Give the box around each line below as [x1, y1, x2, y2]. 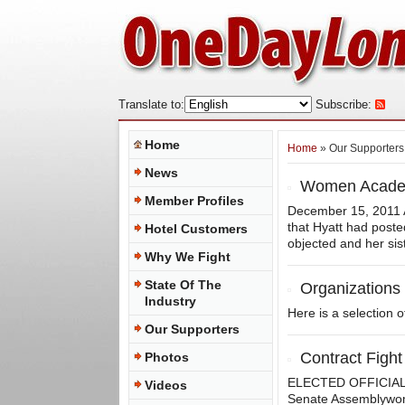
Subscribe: [312, 99, 372, 111]
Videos [145, 378, 187, 392]
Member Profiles [145, 193, 244, 208]
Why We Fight [145, 250, 231, 264]
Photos [145, 350, 189, 364]
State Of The [145, 278, 221, 292]
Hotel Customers [145, 221, 248, 236]
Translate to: [118, 99, 184, 111]
